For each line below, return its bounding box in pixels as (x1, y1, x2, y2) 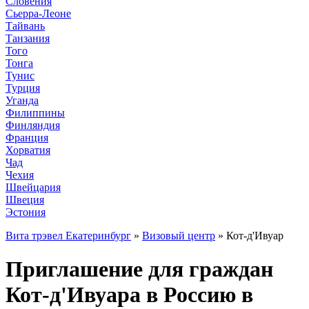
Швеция (6, 194, 44, 206)
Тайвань (6, 20, 45, 32)
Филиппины (6, 107, 65, 119)
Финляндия (6, 119, 60, 131)
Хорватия (6, 144, 50, 156)
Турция (6, 82, 40, 94)
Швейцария (6, 181, 61, 193)
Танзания (6, 32, 50, 44)
